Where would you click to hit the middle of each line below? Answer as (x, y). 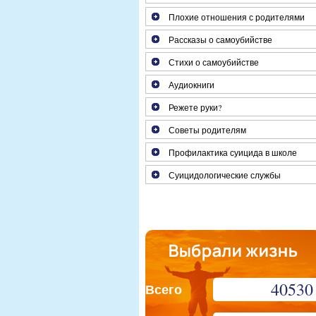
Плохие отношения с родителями (237, 17)
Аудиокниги (192, 85)
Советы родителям (207, 130)
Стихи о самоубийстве (214, 62)
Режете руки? (195, 107)
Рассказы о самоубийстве (220, 39)
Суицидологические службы (225, 175)
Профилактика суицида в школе (233, 152)
